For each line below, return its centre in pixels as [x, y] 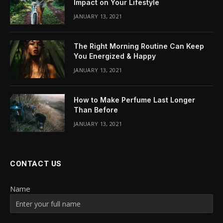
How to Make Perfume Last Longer [134, 100]
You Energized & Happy [115, 56]
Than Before [96, 110]
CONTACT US [36, 164]
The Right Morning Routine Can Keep [139, 46]
